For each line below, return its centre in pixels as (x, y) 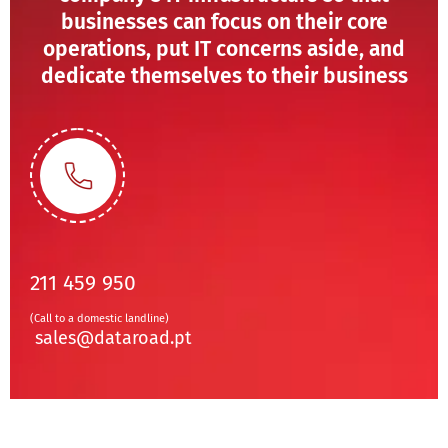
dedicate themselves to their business (224, 75)
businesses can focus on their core (224, 21)
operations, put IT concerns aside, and (224, 48)
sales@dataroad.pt (113, 337)
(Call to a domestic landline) (99, 318)
